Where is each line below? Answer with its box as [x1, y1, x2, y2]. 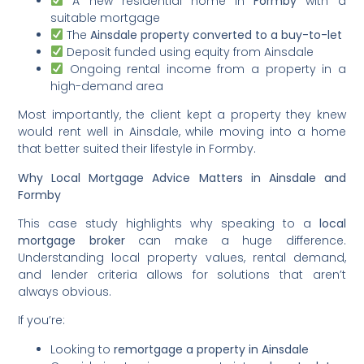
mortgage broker [18, 232, 125, 249]
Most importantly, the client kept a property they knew [18, 106, 346, 123]
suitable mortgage [50, 9, 161, 26]
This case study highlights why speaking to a [18, 214, 319, 232]
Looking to [50, 340, 115, 357]
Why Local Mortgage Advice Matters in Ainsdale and [18, 169, 346, 186]
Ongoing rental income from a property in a [63, 60, 346, 77]
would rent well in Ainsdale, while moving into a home [18, 123, 346, 141]
